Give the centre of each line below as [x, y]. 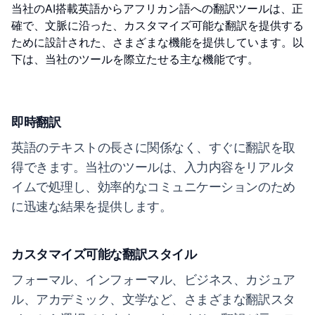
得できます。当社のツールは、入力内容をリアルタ [153, 167]
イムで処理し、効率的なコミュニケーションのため [153, 187]
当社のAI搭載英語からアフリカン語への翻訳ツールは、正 [157, 8]
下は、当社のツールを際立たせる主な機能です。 [135, 59]
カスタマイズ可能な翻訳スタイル [104, 254]
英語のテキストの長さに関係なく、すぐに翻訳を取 [153, 147]
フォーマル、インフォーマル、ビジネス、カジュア [153, 279]
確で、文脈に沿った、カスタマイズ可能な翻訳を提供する [157, 25]
